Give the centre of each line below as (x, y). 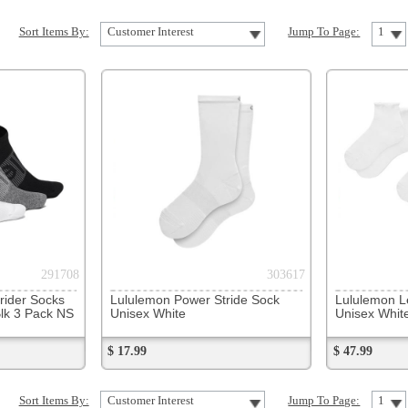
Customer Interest (39, 239)
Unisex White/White (232, 169)
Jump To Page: (178, 239)
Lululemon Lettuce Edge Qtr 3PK (263, 158)
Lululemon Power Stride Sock (74, 158)
